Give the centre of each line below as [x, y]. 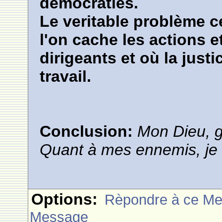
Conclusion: [89, 132]
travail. [66, 77]
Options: [65, 199]
